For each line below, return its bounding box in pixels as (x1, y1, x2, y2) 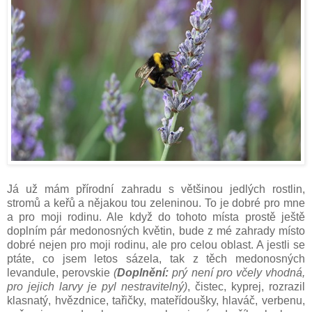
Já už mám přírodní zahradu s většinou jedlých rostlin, (7, 183, 305, 195)
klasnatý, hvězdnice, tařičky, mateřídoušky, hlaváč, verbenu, (7, 295, 305, 306)
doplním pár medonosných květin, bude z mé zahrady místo (7, 225, 305, 237)
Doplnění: (117, 267, 169, 279)
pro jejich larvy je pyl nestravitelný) (7, 281, 187, 292)
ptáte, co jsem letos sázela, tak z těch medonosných (7, 253, 305, 265)
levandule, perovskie (7, 267, 114, 279)
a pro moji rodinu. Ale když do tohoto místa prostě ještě (7, 211, 305, 223)
